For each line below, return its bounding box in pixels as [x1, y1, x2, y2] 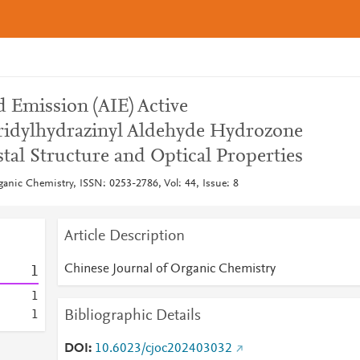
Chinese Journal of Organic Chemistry [63, 263, 276, 276]
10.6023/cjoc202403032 [94, 342, 232, 355]
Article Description [63, 228, 185, 244]
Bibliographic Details [63, 308, 201, 324]
